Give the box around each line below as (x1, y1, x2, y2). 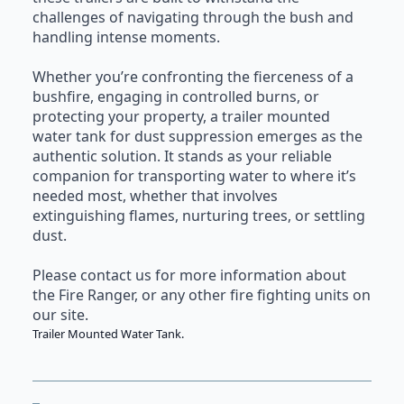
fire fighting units (230, 285, 349, 306)
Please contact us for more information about (32, 265, 346, 286)
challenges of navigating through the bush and (32, 7, 353, 28)
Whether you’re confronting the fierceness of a (32, 67, 353, 87)
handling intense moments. (32, 27, 220, 48)
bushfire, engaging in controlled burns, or (32, 87, 319, 107)
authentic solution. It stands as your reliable (32, 146, 332, 167)
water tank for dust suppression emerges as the (32, 126, 363, 147)
